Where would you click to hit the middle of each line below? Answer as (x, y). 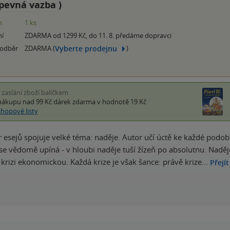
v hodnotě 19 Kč (121, 102)
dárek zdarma (74, 102)
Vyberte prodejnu (86, 48)
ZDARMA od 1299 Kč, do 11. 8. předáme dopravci (98, 36)
